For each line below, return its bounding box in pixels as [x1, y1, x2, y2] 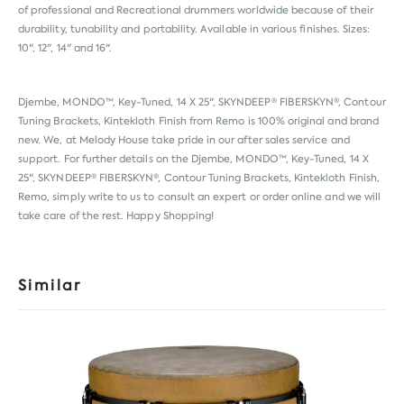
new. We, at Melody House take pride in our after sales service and [18, 133, 350, 147]
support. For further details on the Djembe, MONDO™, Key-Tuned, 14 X [18, 152, 369, 166]
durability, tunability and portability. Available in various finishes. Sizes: [18, 23, 371, 37]
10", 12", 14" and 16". [18, 41, 113, 56]
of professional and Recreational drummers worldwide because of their [18, 4, 373, 18]
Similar [18, 276, 82, 295]
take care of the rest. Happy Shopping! [18, 209, 215, 223]
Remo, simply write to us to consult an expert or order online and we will [18, 190, 381, 204]
